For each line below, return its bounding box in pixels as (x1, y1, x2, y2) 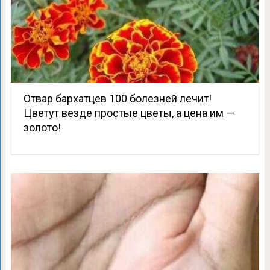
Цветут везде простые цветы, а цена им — (23, 107, 234, 119)
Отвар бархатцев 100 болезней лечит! (23, 92, 212, 105)
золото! (23, 121, 61, 134)
